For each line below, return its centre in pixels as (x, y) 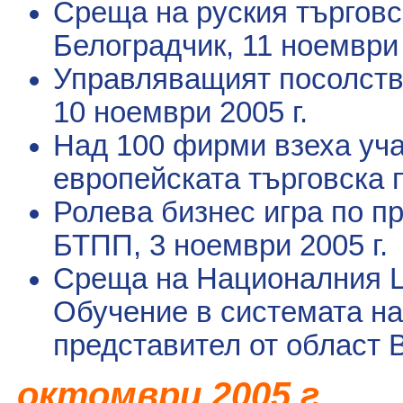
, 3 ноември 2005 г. (260, 245)
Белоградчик (139, 45)
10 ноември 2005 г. (180, 112)
